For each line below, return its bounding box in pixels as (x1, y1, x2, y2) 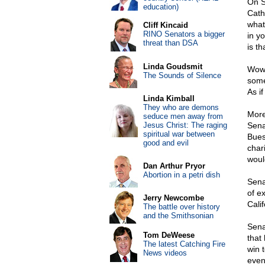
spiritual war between (143, 130, 215, 138)
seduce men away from (143, 112, 223, 121)
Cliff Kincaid (143, 21, 188, 30)
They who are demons (143, 103, 219, 112)
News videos (143, 248, 187, 257)
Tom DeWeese (143, 231, 195, 240)
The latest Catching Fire (143, 240, 225, 248)
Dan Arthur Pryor (143, 161, 205, 170)
